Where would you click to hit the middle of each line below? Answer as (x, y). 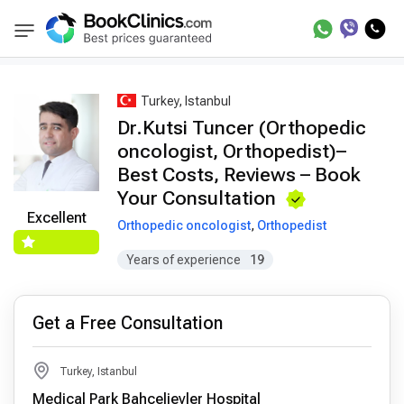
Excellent (56, 218)
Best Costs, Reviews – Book (239, 174)
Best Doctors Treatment (193, 35)
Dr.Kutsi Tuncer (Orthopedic (242, 128)
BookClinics (69, 37)
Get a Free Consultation (128, 323)
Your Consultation (197, 198)
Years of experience (184, 260)
